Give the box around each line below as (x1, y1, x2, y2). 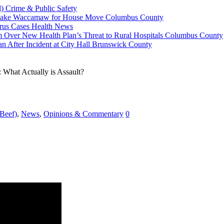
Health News (31, 21, 73, 30)
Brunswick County (92, 39, 152, 48)
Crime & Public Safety (5, 3, 77, 12)
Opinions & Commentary (43, 109, 123, 118)
